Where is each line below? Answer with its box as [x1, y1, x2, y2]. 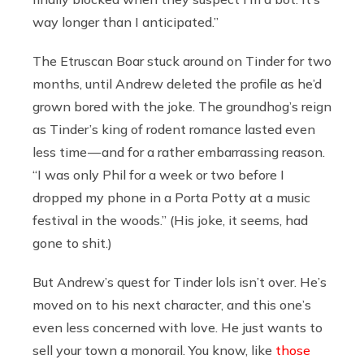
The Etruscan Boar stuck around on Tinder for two [32, 52, 331, 69]
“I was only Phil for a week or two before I [32, 166, 284, 183]
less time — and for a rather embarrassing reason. [32, 143, 325, 160]
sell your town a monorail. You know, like [32, 341, 275, 358]
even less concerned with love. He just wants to [32, 318, 323, 336]
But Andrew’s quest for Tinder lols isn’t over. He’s [32, 273, 327, 290]
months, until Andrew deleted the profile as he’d [32, 75, 322, 92]
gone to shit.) [32, 234, 112, 251]
